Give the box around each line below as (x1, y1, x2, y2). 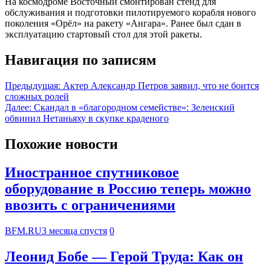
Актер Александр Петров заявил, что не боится (63, 80, 259, 91)
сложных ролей (5, 91, 69, 102)
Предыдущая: (5, 80, 60, 91)
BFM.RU (5, 225, 42, 236)
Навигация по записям (5, 52, 156, 68)
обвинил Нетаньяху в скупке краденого (5, 113, 169, 123)
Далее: (5, 102, 31, 113)
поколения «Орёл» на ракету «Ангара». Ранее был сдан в (5, 18, 241, 29)
